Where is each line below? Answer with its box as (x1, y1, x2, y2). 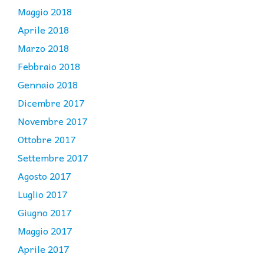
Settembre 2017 (18, 150, 88, 166)
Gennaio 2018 (18, 77, 78, 93)
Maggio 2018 (18, 4, 72, 19)
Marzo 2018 (18, 40, 69, 56)
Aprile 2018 (18, 22, 69, 38)
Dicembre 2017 (18, 95, 84, 111)
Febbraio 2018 (18, 58, 80, 74)
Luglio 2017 (18, 186, 67, 202)
